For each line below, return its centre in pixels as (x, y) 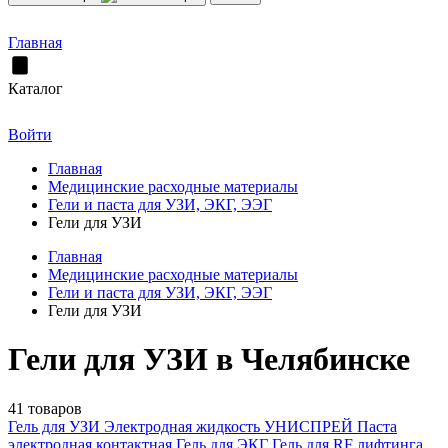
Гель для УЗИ (56, 426)
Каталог (35, 88)
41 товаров (45, 408)
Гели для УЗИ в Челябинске (209, 359)
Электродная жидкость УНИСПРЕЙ (230, 426)
